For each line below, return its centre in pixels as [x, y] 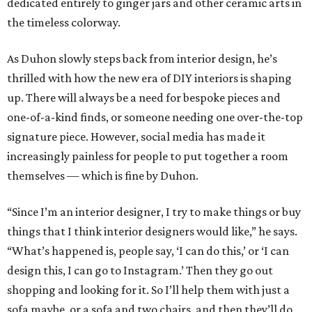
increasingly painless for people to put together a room [148, 156]
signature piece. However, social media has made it [136, 137]
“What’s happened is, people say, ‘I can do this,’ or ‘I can [148, 251]
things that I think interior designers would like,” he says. [152, 232]
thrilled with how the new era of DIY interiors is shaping [149, 78]
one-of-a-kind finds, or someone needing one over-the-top [155, 117]
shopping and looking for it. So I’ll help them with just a [148, 290]
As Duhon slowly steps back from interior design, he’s [142, 59]
